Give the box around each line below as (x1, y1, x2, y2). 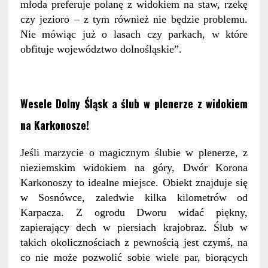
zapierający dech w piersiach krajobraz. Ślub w (20, 221, 248, 234)
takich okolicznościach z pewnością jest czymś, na (20, 236, 248, 249)
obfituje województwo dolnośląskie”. (20, 43, 182, 56)
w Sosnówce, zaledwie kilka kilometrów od (20, 191, 248, 204)
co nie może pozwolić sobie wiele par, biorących (20, 251, 248, 264)
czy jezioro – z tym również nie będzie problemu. (20, 13, 248, 26)
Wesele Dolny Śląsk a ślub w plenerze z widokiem (20, 96, 248, 112)
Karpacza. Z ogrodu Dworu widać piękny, (20, 206, 248, 219)
